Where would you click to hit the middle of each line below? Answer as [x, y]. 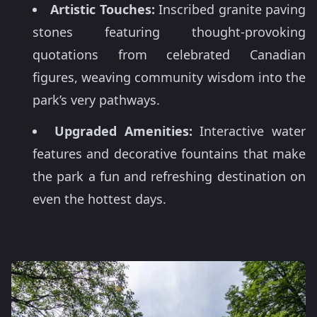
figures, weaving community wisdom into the [169, 77]
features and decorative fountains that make [169, 154]
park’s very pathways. [96, 100]
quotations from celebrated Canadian [169, 55]
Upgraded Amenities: [123, 131]
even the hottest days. [99, 199]
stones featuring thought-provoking [169, 32]
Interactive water [249, 131]
